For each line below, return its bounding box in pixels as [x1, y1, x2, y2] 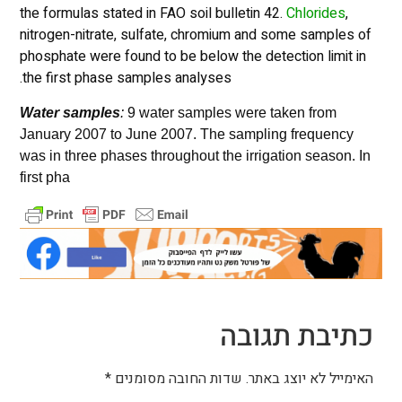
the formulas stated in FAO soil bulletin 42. [19, 3, 286, 25]
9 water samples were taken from [127, 104, 336, 120]
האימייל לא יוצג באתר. [246, 367, 374, 389]
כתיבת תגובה [220, 314, 374, 357]
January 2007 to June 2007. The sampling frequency [19, 126, 354, 142]
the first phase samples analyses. [22, 67, 232, 90]
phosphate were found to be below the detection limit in [19, 46, 366, 68]
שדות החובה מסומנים [111, 367, 243, 389]
